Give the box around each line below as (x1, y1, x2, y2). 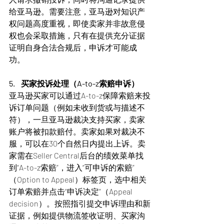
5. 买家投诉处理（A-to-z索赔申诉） (9, 78, 139, 88)
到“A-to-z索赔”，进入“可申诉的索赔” (9, 162, 134, 172)
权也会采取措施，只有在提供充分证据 (9, 30, 145, 40)
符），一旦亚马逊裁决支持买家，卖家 (9, 114, 145, 124)
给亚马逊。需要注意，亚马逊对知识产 (9, 6, 145, 16)
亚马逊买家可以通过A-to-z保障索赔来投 (9, 90, 150, 100)
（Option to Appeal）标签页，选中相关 (9, 174, 146, 184)
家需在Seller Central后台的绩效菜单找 (9, 150, 143, 160)
